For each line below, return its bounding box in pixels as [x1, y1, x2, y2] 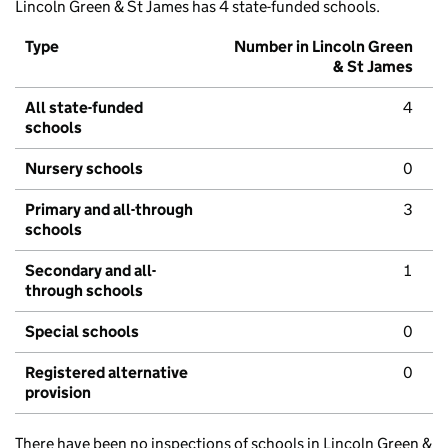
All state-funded [25, 98, 143, 118]
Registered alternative [25, 363, 188, 383]
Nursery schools [25, 159, 143, 179]
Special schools [25, 322, 139, 342]
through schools [25, 281, 143, 301]
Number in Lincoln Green [234, 37, 413, 57]
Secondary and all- [25, 261, 156, 281]
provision [25, 383, 91, 403]
